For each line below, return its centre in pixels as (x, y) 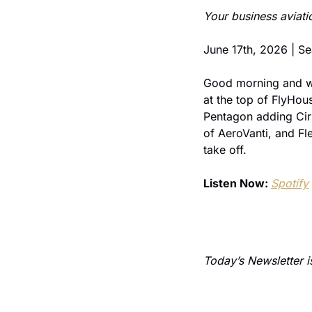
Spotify (290, 183)
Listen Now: (237, 183)
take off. (225, 150)
